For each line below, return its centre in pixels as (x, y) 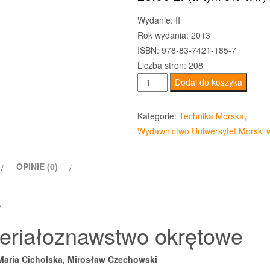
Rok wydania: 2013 (174, 35)
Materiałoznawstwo (177, 95)
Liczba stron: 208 (170, 65)
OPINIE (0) (37, 167)
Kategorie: (158, 116)
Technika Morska (211, 116)
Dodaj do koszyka (209, 82)
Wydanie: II (159, 20)
